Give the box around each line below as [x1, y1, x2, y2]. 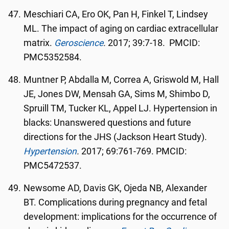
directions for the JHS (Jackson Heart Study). [24, 132, 208, 142]
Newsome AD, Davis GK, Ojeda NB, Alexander [24, 183, 208, 193]
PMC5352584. [24, 52, 82, 62]
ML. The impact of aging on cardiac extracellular [24, 24, 219, 34]
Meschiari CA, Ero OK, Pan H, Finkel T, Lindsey [24, 9, 209, 19]
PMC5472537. [24, 161, 82, 171]
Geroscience [54, 38, 104, 48]
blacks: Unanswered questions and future [24, 118, 192, 128]
